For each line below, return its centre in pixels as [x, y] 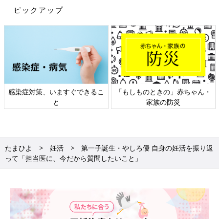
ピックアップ [39, 10]
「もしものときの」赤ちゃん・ [163, 91]
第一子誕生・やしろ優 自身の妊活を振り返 [147, 148]
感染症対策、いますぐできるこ [56, 91]
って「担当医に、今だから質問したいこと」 [73, 158]
